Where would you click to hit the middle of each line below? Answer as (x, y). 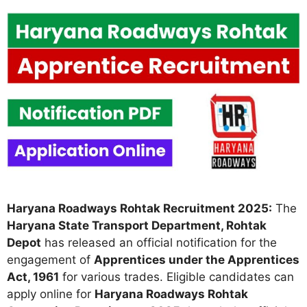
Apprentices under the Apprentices (197, 260)
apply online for (51, 294)
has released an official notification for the (159, 243)
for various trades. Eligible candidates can (176, 277)
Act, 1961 (33, 277)
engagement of (50, 260)
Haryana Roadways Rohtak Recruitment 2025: (139, 209)
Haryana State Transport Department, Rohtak (137, 226)
